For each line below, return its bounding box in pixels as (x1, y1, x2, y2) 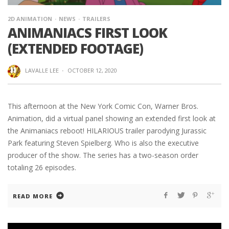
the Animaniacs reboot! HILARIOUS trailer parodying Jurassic (8, 125, 207, 135)
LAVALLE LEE (25, 66, 59, 75)
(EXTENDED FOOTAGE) (8, 39, 143, 58)
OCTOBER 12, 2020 (67, 66, 117, 75)
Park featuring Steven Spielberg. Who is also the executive (8, 138, 199, 148)
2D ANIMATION (8, 15, 52, 23)
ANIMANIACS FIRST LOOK (8, 24, 167, 42)
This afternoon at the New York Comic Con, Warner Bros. (8, 101, 198, 111)
